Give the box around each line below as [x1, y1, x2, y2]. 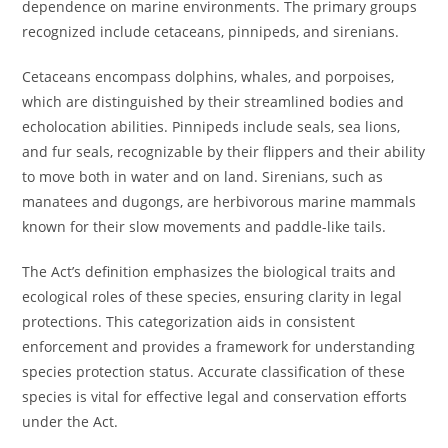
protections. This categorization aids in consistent [22, 312, 356, 331]
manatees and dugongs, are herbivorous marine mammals [22, 192, 417, 211]
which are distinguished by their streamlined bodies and [22, 92, 405, 111]
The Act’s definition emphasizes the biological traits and [22, 262, 397, 281]
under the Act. [22, 412, 119, 431]
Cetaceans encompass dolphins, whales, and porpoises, [22, 67, 395, 86]
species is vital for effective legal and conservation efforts [22, 387, 408, 406]
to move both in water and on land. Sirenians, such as [22, 167, 384, 186]
